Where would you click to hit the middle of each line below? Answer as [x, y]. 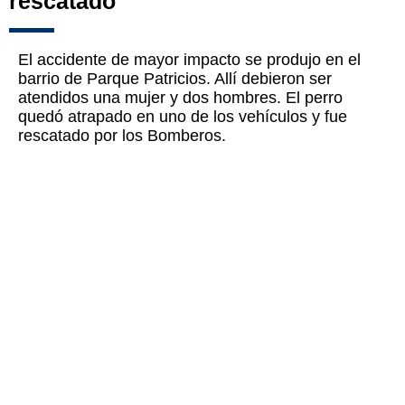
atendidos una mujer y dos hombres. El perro [180, 98]
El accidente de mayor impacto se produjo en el [189, 60]
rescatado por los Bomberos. [122, 136]
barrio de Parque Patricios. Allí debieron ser [175, 79]
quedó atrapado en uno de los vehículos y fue [183, 117]
